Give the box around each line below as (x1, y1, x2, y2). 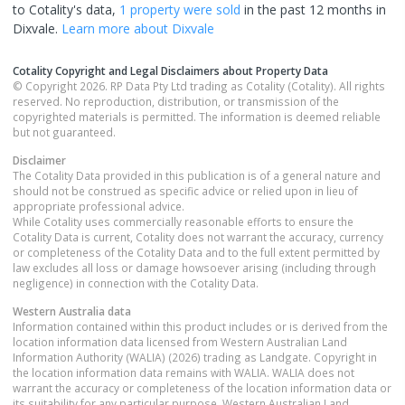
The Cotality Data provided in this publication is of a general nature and (13, 167, 381, 183)
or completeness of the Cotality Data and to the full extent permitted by (13, 244, 380, 259)
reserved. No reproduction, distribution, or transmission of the (13, 93, 339, 108)
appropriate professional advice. (13, 198, 184, 213)
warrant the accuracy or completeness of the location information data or (13, 380, 391, 395)
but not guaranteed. (13, 124, 116, 139)
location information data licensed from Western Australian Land (13, 334, 347, 349)
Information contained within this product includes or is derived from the (13, 318, 388, 334)
